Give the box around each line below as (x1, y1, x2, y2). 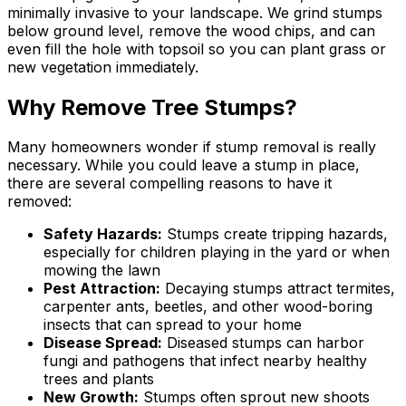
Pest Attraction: (43, 279, 160, 298)
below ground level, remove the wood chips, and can (7, 21, 375, 40)
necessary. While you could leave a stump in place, (7, 156, 360, 175)
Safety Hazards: (43, 225, 162, 244)
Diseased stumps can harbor (162, 333, 364, 353)
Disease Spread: (43, 333, 162, 353)
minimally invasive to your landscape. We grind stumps (7, 3, 382, 22)
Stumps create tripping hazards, (162, 225, 388, 244)
